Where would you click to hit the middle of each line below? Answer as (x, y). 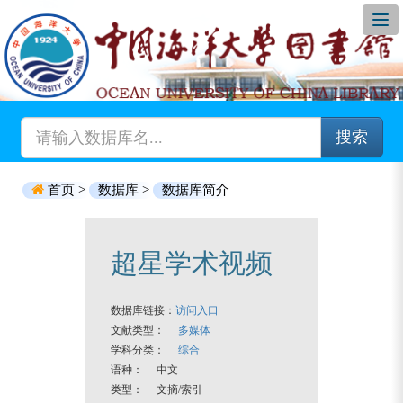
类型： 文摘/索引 (157, 390)
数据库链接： (143, 310)
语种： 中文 (144, 370)
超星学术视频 (192, 263)
